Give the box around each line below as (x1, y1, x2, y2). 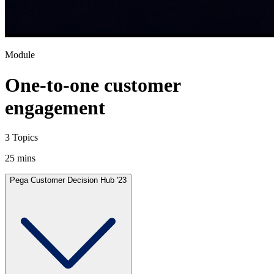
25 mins (5, 152, 35, 163)
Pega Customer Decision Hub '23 (10, 175, 127, 185)
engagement (5, 96, 105, 119)
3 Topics (5, 131, 38, 143)
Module (5, 50, 35, 61)
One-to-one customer (5, 73, 180, 96)
